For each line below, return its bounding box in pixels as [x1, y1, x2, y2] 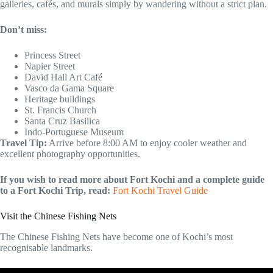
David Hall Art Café [24, 72, 102, 83]
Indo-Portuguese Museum [24, 127, 124, 138]
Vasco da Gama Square [24, 83, 114, 94]
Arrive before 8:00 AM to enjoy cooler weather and [47, 138, 247, 149]
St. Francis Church [24, 105, 96, 116]
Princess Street [24, 50, 80, 61]
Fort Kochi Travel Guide [113, 185, 208, 196]
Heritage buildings [24, 94, 95, 105]
